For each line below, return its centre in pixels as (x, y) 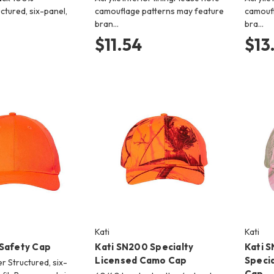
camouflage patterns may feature (160, 11)
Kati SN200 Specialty (144, 247)
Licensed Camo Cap (141, 261)
